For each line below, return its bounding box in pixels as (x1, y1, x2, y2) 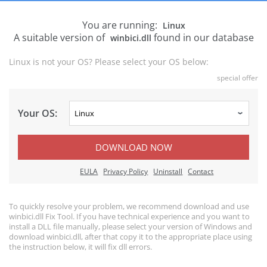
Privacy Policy (103, 166, 148, 176)
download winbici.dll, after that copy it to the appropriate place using (9, 231, 252, 242)
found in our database (151, 31, 254, 44)
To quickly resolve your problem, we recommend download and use (9, 201, 249, 212)
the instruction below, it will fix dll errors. (9, 241, 152, 252)
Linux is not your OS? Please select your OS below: (9, 56, 209, 67)
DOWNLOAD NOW (95, 141, 172, 153)
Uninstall (153, 166, 183, 176)
